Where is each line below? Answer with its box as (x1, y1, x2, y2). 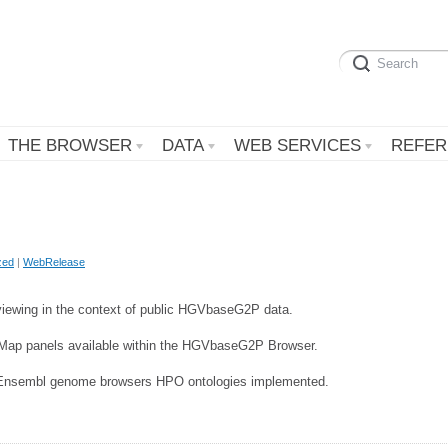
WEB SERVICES (234, 136, 361, 155)
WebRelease (23, 255, 85, 268)
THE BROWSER (8, 136, 132, 155)
